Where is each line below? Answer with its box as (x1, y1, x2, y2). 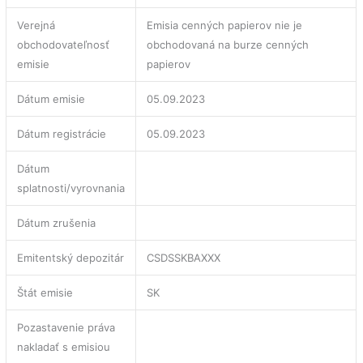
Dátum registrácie (17, 126, 107, 140)
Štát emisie (17, 285, 74, 299)
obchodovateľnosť (17, 37, 110, 51)
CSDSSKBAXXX (147, 250, 221, 264)
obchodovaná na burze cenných (147, 37, 310, 51)
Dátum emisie (17, 92, 86, 105)
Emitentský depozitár (17, 250, 125, 264)
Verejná (17, 18, 56, 32)
